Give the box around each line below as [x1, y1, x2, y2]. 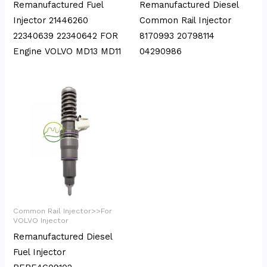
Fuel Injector [13, 246, 66, 257]
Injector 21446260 [13, 14, 89, 26]
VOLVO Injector [13, 215, 69, 225]
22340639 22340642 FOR [13, 30, 119, 41]
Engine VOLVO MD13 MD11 [13, 45, 122, 57]
